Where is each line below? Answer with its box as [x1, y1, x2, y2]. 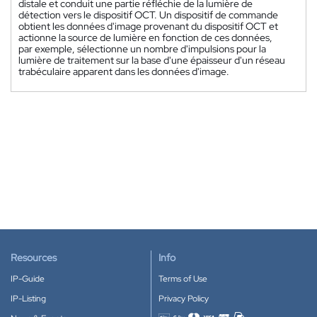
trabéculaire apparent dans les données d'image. [18, 64, 229, 78]
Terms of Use [158, 273, 207, 284]
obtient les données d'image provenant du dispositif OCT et [18, 19, 278, 33]
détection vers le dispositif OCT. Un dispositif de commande [18, 8, 278, 21]
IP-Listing [11, 293, 46, 304]
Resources [11, 251, 57, 264]
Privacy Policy [158, 293, 209, 304]
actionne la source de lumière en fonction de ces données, [18, 30, 272, 44]
